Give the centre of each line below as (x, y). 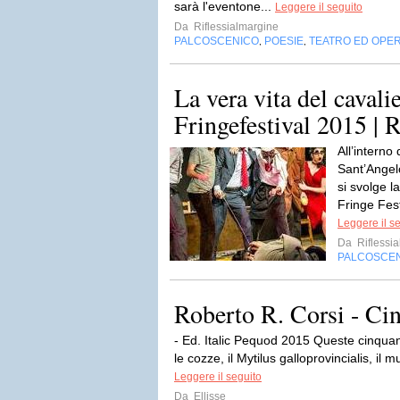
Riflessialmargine (235, 27)
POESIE (284, 41)
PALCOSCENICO (217, 41)
